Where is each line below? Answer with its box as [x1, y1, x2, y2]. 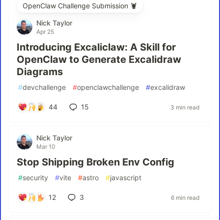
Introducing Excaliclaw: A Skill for [17, 41, 176, 53]
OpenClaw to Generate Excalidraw [17, 54, 181, 65]
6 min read [171, 193, 199, 201]
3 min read [170, 103, 199, 111]
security [23, 173, 48, 182]
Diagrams [17, 66, 63, 78]
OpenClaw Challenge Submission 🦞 [23, 1, 137, 10]
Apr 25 [36, 28, 54, 35]
